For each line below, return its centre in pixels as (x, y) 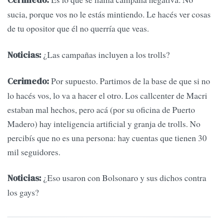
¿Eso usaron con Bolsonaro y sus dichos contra (124, 178)
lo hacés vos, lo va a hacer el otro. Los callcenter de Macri (107, 96)
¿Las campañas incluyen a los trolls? (106, 54)
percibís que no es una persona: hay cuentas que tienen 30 (107, 138)
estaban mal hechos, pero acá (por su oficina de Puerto (101, 110)
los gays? (23, 192)
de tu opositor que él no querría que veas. (78, 28)
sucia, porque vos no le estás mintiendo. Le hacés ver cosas (109, 14)
